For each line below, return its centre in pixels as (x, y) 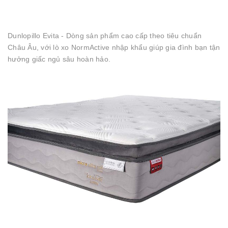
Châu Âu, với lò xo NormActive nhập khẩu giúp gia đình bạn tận (114, 47)
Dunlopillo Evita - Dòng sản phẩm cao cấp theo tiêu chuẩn (105, 35)
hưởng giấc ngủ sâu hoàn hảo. (59, 59)
